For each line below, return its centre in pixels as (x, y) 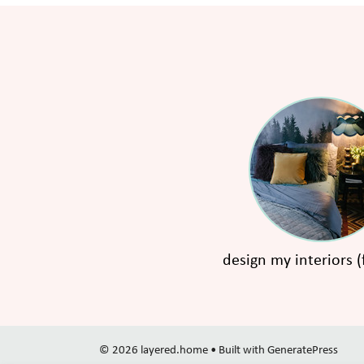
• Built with (238, 351)
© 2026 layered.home (154, 351)
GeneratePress (303, 351)
